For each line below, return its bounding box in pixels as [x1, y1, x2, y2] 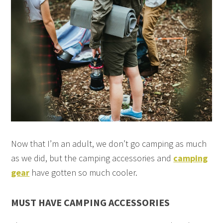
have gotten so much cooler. [29, 166, 138, 178]
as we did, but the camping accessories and [11, 152, 174, 164]
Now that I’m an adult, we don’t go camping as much [11, 137, 207, 149]
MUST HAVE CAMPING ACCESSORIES [11, 196, 170, 209]
